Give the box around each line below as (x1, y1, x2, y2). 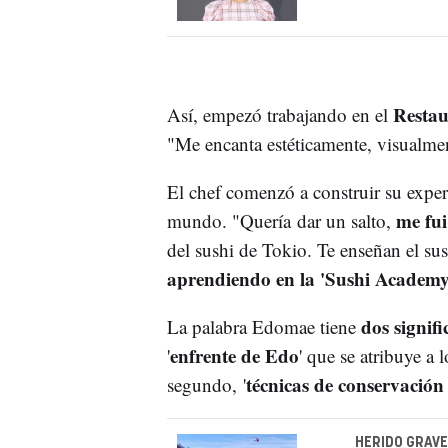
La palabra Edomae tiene (166, 314, 361, 340)
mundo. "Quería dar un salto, (166, 208, 396, 234)
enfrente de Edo (169, 342, 299, 370)
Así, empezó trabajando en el (166, 102, 388, 128)
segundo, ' (166, 372, 246, 398)
